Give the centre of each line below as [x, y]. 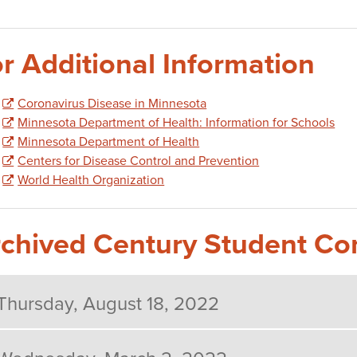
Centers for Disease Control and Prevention [139, 160]
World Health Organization [91, 179]
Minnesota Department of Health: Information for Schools [177, 122]
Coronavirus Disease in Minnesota [112, 102]
